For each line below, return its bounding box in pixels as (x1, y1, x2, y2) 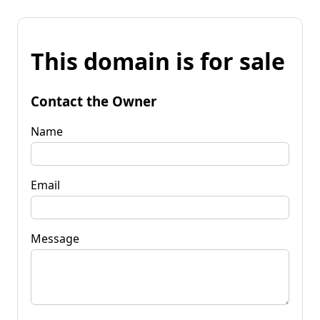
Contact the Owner (31, 91, 156, 110)
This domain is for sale (31, 46, 285, 77)
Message (31, 230, 79, 246)
